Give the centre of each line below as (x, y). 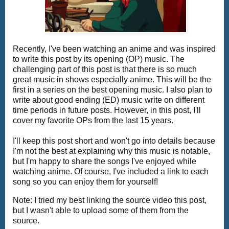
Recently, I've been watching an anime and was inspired (114, 49)
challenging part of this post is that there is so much (105, 70)
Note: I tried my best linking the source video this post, (110, 200)
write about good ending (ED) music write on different (109, 100)
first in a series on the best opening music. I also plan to (112, 90)
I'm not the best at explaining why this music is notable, (111, 151)
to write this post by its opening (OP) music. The (99, 59)
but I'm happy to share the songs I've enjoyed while (105, 162)
